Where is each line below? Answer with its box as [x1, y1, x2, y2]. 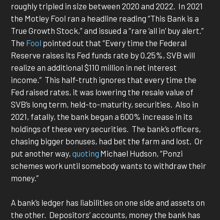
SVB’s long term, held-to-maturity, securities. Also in [11, 99, 199, 109]
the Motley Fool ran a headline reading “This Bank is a [11, 13, 199, 23]
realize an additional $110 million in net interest [11, 62, 177, 72]
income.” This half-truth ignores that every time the [11, 74, 197, 84]
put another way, [11, 148, 73, 158]
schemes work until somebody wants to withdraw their [11, 160, 207, 170]
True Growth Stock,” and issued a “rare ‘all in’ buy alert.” [11, 25, 206, 35]
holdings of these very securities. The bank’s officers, [11, 123, 201, 134]
